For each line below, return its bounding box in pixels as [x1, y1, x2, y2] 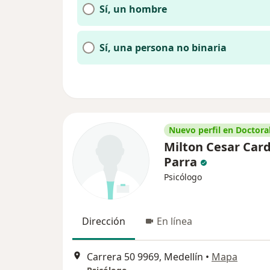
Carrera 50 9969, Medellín [87, 250, 203, 264]
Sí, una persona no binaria [99, 41, 227, 54]
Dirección [82, 215, 125, 228]
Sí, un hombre [99, 2, 167, 16]
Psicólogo [164, 171, 202, 183]
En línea [157, 215, 192, 228]
